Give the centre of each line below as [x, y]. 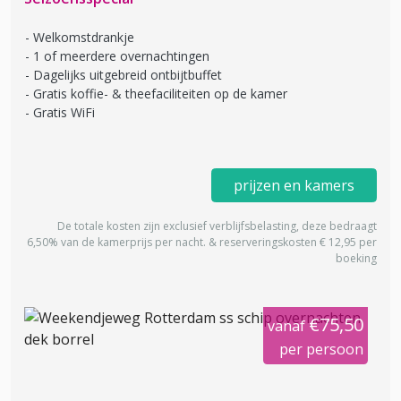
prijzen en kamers [294, 186]
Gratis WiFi [64, 113]
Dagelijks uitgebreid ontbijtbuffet [128, 75]
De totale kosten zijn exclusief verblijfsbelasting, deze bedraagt [217, 226]
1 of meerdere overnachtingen [121, 56]
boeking [356, 259]
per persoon [321, 350]
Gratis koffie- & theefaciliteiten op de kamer [160, 94]
